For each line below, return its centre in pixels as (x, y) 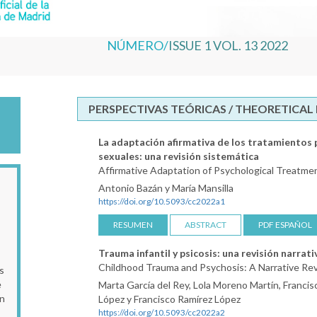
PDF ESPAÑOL (285, 224)
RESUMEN (133, 224)
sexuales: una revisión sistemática (179, 156)
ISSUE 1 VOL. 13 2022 (228, 45)
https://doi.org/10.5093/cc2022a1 (162, 201)
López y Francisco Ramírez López (169, 299)
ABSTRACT (206, 224)
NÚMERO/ (138, 45)
